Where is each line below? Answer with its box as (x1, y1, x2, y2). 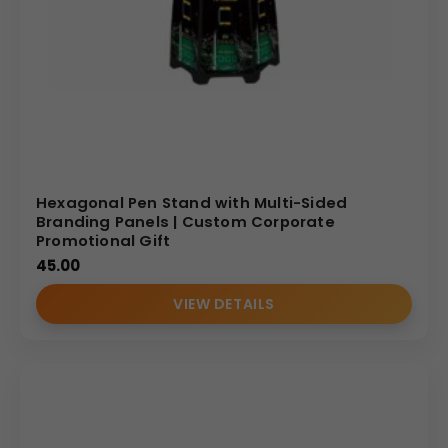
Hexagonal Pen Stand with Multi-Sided (36, 191, 348, 213)
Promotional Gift (36, 229, 171, 251)
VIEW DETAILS (173, 293, 275, 314)
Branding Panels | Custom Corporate (36, 210, 335, 232)
